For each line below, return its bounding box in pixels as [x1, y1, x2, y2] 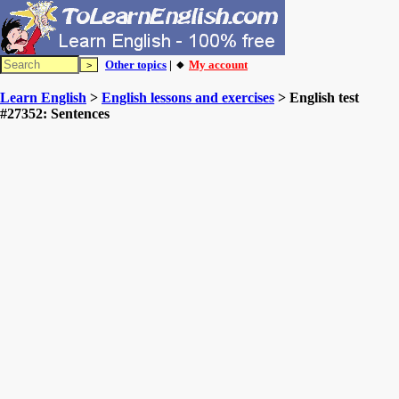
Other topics [105, 58, 167, 71]
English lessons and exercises [102, 90, 274, 105]
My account [189, 58, 248, 71]
